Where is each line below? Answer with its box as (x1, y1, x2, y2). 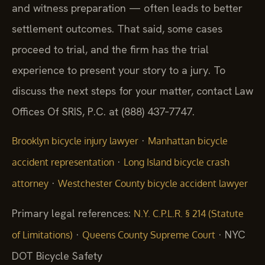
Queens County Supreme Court (82, 228, 215, 241)
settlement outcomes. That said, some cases (12, 21, 222, 35)
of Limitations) (12, 228, 73, 241)
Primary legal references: (12, 206, 134, 220)
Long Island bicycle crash (124, 156, 230, 169)
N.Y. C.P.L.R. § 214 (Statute (134, 207, 244, 219)
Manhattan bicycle (148, 135, 228, 147)
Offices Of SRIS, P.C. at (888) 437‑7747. (12, 104, 195, 118)
